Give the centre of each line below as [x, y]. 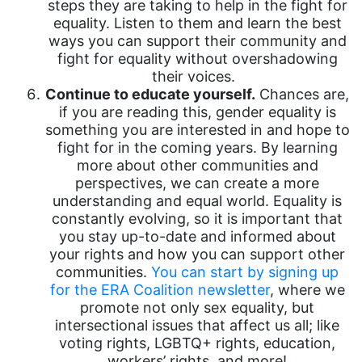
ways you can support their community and [197, 41]
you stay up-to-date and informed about [197, 236]
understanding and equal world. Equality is [197, 201]
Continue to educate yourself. [150, 94]
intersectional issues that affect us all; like [197, 325]
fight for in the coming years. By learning [197, 147]
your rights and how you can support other [197, 254]
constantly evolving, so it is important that [197, 219]
